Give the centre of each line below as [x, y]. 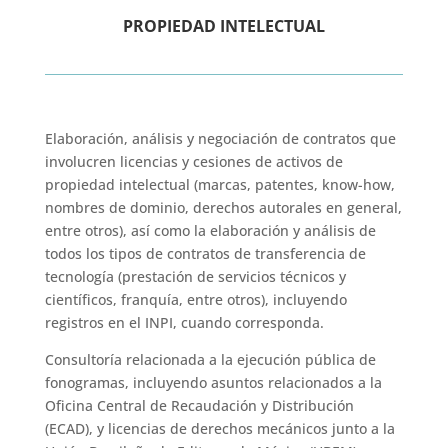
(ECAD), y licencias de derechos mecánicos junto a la [219, 428]
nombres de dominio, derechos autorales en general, [223, 207]
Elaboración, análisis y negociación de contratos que [220, 138]
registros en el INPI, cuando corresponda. [184, 322]
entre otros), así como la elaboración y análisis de [210, 230]
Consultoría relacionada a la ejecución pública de [210, 359]
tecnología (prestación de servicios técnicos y [195, 276]
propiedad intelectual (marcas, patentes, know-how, [219, 184]
